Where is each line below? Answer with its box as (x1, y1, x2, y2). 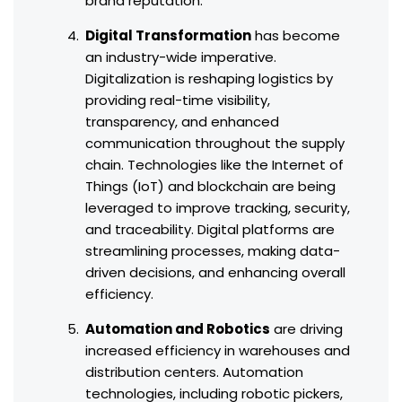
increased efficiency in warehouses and (85, 341, 350, 361)
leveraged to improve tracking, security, (85, 198, 350, 218)
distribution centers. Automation (85, 363, 303, 382)
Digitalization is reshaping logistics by (85, 69, 333, 89)
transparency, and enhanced (85, 112, 279, 132)
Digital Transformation (85, 26, 251, 46)
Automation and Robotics (85, 319, 270, 339)
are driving (270, 319, 343, 339)
